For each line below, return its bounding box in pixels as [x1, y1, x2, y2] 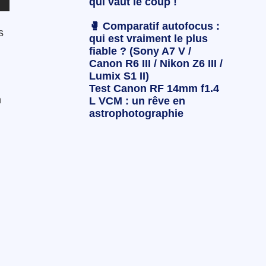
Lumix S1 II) [88, 70, 149, 83]
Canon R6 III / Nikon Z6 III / [88, 58, 223, 70]
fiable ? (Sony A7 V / [88, 45, 191, 58]
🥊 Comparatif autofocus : [88, 20, 220, 33]
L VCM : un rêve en [88, 95, 185, 107]
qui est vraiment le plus [88, 33, 208, 45]
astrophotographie [88, 107, 183, 120]
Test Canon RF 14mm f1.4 [88, 83, 219, 95]
